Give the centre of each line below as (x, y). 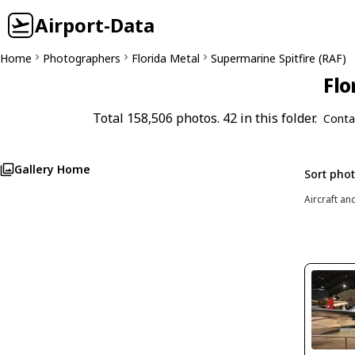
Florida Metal (166, 58)
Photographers (82, 58)
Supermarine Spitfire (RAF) (279, 58)
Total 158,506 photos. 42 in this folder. (204, 118)
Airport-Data (95, 25)
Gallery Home (52, 169)
